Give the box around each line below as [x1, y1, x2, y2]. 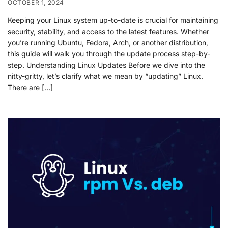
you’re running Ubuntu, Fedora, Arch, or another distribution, [8, 38, 208, 47]
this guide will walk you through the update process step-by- [8, 49, 210, 59]
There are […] [8, 83, 53, 92]
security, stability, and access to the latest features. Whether [8, 27, 209, 36]
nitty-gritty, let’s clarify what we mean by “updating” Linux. [8, 72, 203, 81]
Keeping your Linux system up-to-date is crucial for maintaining [8, 16, 218, 25]
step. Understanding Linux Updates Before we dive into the [8, 61, 205, 70]
